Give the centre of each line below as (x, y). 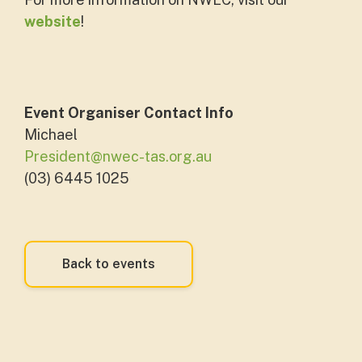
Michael (51, 135)
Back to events (109, 264)
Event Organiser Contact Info (129, 113)
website (53, 21)
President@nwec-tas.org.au (118, 156)
